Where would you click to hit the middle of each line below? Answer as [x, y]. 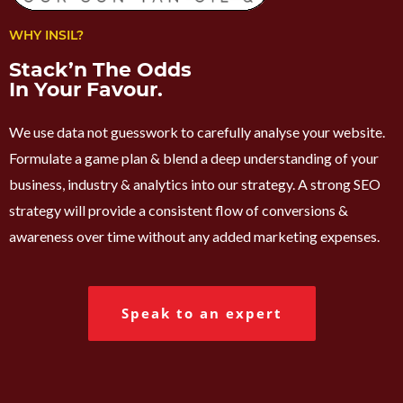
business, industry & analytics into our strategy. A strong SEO [195, 184]
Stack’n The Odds [100, 70]
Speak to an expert [201, 313]
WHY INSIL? [46, 36]
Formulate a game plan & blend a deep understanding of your [194, 158]
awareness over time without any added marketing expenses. [194, 237]
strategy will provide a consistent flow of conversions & [179, 210]
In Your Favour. [86, 90]
